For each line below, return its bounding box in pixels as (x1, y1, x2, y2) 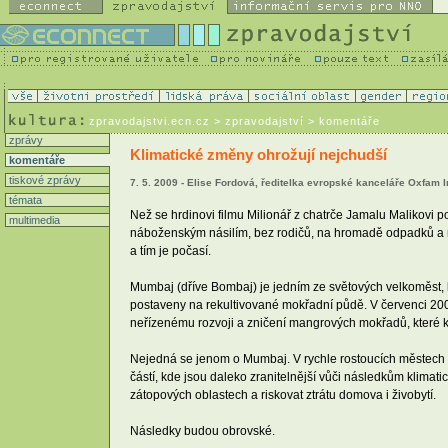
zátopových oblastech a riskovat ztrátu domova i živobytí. (130, 387, 436, 402)
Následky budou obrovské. (130, 423, 275, 438)
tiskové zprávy (6, 174, 81, 186)
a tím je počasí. (130, 243, 211, 258)
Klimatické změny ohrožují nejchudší (130, 147, 387, 163)
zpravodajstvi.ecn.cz (89, 115, 210, 127)
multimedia (6, 214, 60, 226)
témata (6, 194, 42, 206)
